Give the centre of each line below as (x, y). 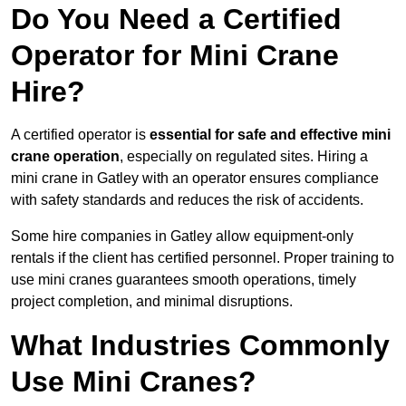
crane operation (65, 157)
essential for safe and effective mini (270, 135)
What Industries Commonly (200, 346)
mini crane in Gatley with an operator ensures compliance (195, 179)
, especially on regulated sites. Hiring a (244, 157)
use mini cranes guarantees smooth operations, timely (184, 280)
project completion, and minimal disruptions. (152, 302)
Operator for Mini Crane (175, 56)
